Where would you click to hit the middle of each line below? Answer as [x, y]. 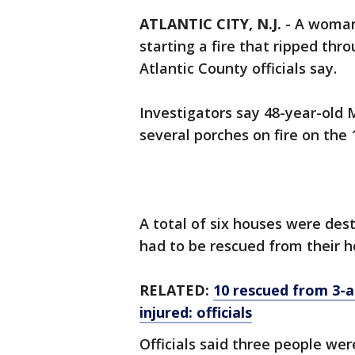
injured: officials [196, 313]
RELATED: [176, 290]
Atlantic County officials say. [238, 69]
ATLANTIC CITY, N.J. [210, 24]
